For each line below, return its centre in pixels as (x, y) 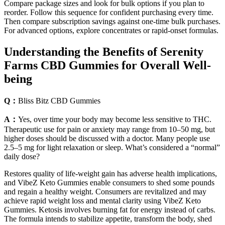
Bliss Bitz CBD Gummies (59, 100)
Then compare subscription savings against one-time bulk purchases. (112, 21)
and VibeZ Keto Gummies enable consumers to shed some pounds (109, 182)
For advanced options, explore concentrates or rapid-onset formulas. (111, 30)
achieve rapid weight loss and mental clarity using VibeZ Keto (102, 200)
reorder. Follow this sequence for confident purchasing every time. (109, 12)
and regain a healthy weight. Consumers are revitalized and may (105, 191)
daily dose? (22, 156)
